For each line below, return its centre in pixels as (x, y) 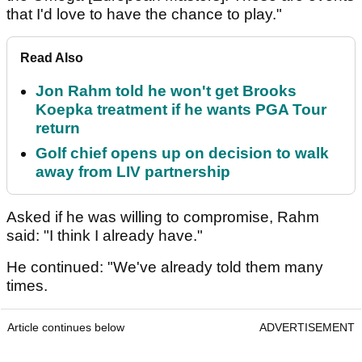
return (58, 128)
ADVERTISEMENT (307, 328)
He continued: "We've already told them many (165, 267)
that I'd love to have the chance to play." (144, 15)
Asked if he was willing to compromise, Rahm (163, 217)
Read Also (52, 58)
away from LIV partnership (133, 172)
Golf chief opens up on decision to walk (182, 154)
